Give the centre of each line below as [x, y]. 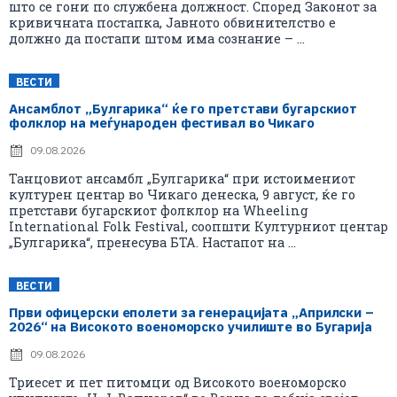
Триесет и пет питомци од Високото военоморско [178, 382]
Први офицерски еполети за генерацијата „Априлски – [191, 312]
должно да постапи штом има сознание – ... [157, 38]
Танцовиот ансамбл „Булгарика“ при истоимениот [182, 178]
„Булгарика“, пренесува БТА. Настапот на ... [152, 242]
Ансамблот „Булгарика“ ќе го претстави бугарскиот [183, 108]
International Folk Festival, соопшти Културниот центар [198, 226]
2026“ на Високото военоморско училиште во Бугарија [191, 326]
